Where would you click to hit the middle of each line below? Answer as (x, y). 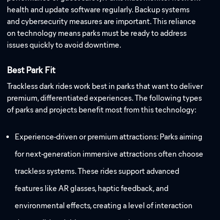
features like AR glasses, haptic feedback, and (92, 189)
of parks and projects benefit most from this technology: (102, 110)
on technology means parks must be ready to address (97, 33)
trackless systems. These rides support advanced (97, 171)
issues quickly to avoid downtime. (64, 45)
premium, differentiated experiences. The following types (105, 98)
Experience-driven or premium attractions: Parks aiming (109, 137)
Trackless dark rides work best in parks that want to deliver (105, 86)
